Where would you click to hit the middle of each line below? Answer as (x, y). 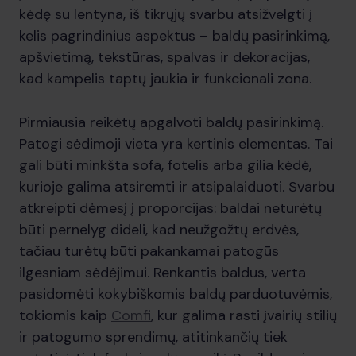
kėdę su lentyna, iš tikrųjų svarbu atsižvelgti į (166, 14)
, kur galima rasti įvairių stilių (244, 315)
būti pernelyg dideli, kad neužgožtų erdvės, (159, 230)
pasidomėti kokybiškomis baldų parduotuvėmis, (176, 294)
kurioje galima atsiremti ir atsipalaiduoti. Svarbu (177, 187)
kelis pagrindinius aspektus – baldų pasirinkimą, (174, 36)
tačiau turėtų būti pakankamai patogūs (149, 251)
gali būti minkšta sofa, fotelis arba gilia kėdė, (165, 165)
